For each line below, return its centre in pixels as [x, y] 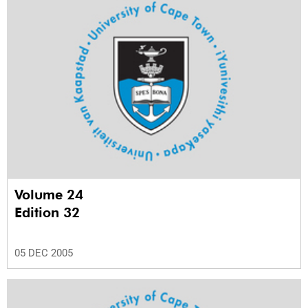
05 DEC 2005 [44, 253]
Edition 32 [47, 213]
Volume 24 [51, 195]
